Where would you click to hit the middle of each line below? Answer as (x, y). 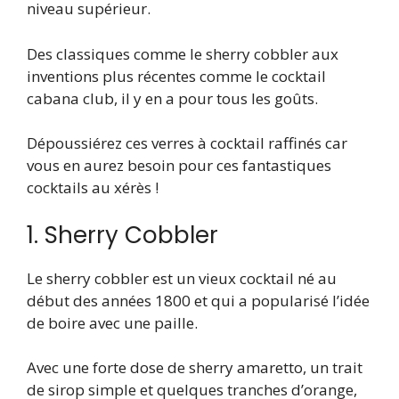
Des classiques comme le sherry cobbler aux (183, 53)
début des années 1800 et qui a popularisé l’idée (198, 300)
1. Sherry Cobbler (122, 235)
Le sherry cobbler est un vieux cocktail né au (182, 278)
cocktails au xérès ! (93, 188)
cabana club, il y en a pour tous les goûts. (172, 98)
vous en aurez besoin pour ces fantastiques (179, 166)
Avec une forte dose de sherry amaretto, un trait (195, 368)
